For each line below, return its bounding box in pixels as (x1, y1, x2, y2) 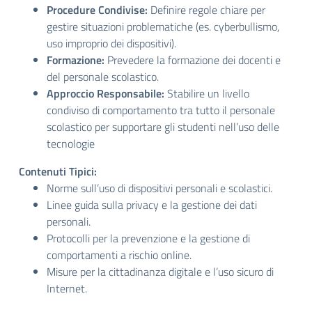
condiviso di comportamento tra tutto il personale (47, 102, 275, 118)
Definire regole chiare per (148, 1, 265, 18)
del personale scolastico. (47, 68, 159, 85)
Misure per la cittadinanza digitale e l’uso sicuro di (47, 263, 274, 280)
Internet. (47, 280, 87, 297)
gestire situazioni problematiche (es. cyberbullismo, (47, 18, 279, 35)
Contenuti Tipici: (19, 163, 97, 180)
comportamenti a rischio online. (47, 247, 192, 263)
